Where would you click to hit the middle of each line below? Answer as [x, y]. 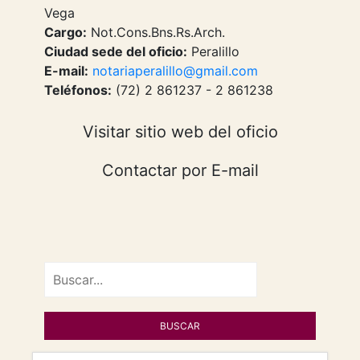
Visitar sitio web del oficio [180, 132]
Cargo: [65, 32]
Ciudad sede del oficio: [116, 51]
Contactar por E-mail [180, 170]
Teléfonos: [78, 90]
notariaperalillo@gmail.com [175, 71]
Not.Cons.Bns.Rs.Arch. [156, 32]
